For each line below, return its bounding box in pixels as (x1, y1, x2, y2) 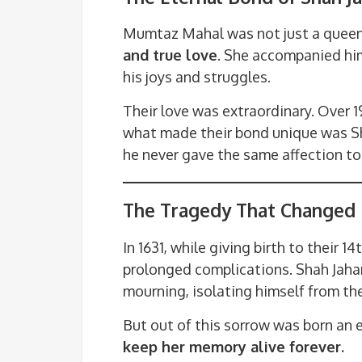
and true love (123, 46, 217, 65)
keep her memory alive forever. (123, 338, 344, 356)
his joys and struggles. (123, 68, 271, 86)
